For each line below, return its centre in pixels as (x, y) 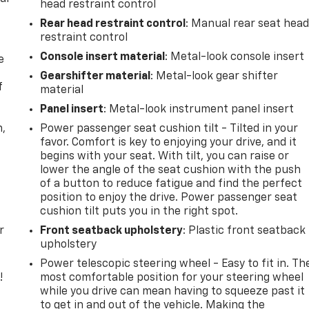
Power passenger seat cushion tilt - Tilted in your (169, 129)
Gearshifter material (96, 76)
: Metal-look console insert (235, 57)
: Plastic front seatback (245, 231)
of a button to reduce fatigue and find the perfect (171, 184)
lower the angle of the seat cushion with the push (171, 170)
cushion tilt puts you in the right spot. (139, 211)
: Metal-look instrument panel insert (199, 109)
